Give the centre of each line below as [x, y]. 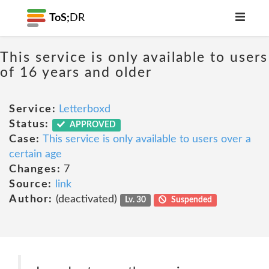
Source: [31, 184]
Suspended [191, 200]
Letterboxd [85, 109]
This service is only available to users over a [147, 139]
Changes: [35, 169]
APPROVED [92, 125]
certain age [35, 154]
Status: [29, 124]
